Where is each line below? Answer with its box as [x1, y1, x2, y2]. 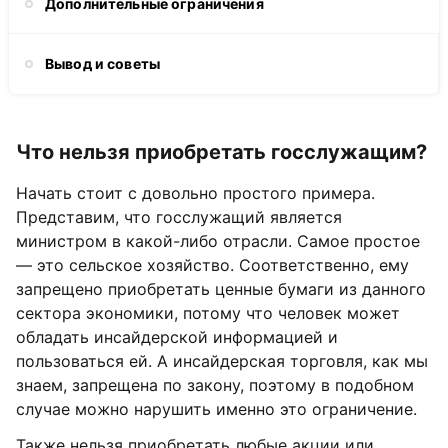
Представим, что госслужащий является [16, 207, 342, 227]
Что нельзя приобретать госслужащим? [16, 140, 427, 164]
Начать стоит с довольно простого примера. [16, 183, 375, 203]
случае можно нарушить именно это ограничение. [16, 399, 417, 419]
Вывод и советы [45, 55, 160, 72]
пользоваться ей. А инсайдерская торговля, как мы [16, 351, 428, 371]
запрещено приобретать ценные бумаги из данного [16, 279, 426, 299]
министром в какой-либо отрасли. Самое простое [16, 231, 420, 251]
